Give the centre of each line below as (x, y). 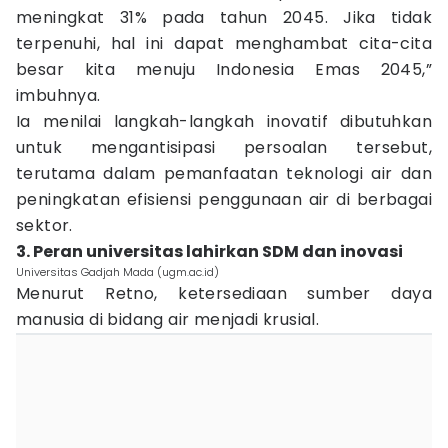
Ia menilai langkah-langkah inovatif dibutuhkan (224, 121)
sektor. (44, 225)
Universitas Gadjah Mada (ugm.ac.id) (117, 272)
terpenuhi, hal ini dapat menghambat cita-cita (224, 43)
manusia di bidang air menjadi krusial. (168, 319)
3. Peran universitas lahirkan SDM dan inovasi (209, 251)
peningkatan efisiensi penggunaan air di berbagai (224, 199)
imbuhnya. (58, 95)
